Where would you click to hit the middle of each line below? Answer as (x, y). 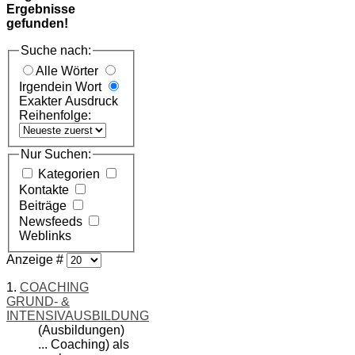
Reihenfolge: (55, 115)
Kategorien (71, 174)
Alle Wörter (69, 71)
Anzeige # (36, 260)
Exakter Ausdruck (69, 101)
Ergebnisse (41, 10)
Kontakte (46, 190)
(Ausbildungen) (81, 330)
